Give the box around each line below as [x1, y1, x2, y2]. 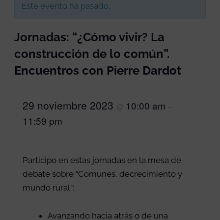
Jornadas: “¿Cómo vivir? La [14, 30, 165, 44]
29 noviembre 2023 [23, 97, 117, 112]
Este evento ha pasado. [22, 1, 110, 11]
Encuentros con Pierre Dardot [14, 63, 182, 78]
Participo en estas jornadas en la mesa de [23, 155, 182, 165]
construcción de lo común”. [14, 47, 170, 61]
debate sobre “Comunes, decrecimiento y [23, 168, 183, 179]
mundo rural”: [23, 182, 75, 192]
